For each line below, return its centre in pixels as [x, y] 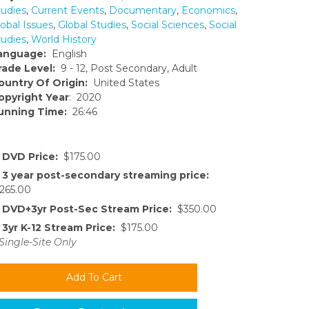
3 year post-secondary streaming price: [106, 176]
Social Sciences [168, 24]
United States [123, 82]
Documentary [143, 10]
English [67, 53]
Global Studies [92, 24]
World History [64, 39]
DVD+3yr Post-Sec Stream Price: [87, 209]
